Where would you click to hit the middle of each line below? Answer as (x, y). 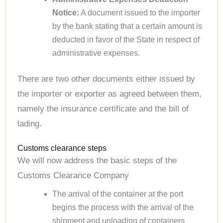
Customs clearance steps (62, 148)
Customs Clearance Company (73, 175)
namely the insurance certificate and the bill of (103, 109)
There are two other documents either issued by (106, 79)
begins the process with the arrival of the (123, 208)
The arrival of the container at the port (117, 194)
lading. (30, 124)
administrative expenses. (96, 53)
